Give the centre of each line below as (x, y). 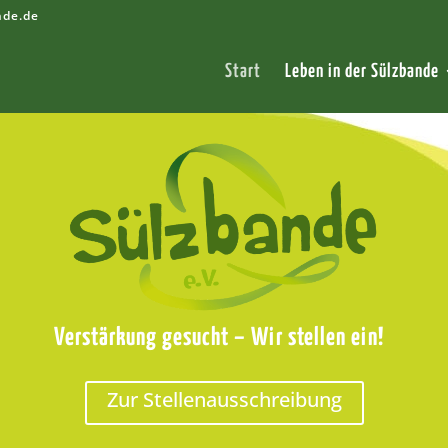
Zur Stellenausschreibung (224, 400)
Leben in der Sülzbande (362, 71)
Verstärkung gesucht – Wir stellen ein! (224, 338)
